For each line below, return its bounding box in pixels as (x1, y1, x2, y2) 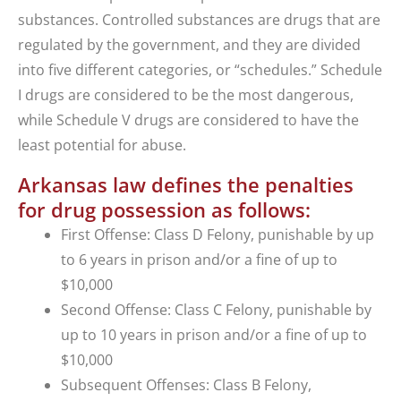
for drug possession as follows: (18, 196, 311, 224)
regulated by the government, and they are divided (18, 35, 361, 55)
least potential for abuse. (18, 135, 186, 156)
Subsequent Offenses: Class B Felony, (61, 375, 311, 396)
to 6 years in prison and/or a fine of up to (61, 250, 337, 270)
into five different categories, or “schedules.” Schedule (18, 60, 382, 81)
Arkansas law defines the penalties (18, 171, 354, 199)
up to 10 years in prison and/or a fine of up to (61, 325, 367, 346)
